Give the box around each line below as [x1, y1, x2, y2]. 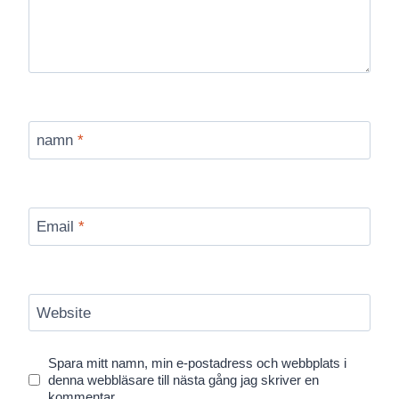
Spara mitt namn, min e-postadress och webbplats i [48, 354, 347, 370]
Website [36, 304, 91, 322]
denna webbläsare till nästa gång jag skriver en [48, 371, 320, 387]
